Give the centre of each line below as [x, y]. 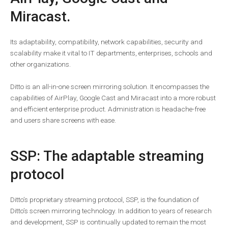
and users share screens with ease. [63, 120]
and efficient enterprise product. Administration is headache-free [108, 109]
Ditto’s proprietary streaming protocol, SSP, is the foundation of [105, 199]
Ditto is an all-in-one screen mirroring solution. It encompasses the [110, 86]
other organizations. [40, 64]
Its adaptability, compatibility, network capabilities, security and [106, 41]
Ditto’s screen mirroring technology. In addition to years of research [111, 210]
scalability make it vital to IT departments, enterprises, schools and [111, 53]
